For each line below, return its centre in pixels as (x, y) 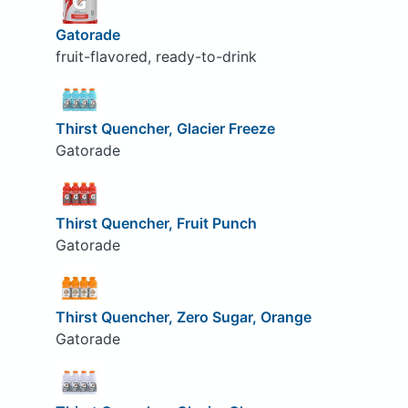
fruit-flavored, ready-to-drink (156, 56)
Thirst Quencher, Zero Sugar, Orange (183, 317)
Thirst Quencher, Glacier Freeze (165, 129)
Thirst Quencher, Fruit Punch (156, 223)
